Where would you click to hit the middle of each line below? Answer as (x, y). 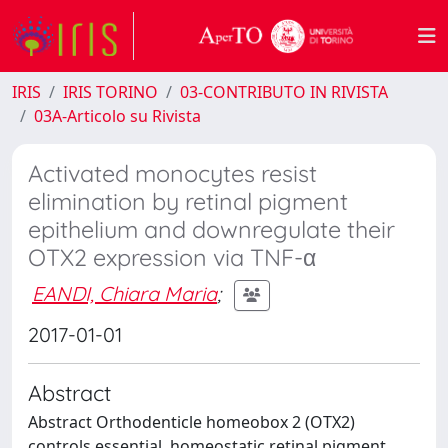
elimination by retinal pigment (188, 201)
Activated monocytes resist (172, 173)
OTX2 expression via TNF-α (172, 257)
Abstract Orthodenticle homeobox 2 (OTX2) (191, 422)
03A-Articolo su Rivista (117, 116)
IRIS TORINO (110, 92)
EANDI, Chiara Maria (124, 293)
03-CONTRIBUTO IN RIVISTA (284, 92)
